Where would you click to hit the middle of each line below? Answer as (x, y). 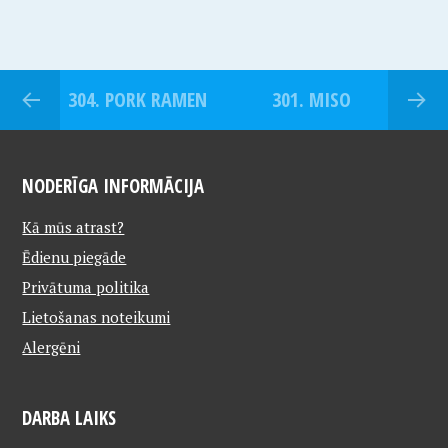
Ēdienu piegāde (74, 257)
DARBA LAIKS (69, 418)
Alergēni (51, 347)
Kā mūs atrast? (73, 227)
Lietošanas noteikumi (96, 317)
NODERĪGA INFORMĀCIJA (113, 186)
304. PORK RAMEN (137, 100)
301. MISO (311, 100)
